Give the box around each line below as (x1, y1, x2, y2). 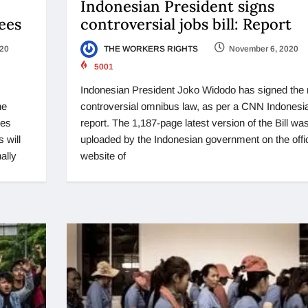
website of (80, 150, 126, 162)
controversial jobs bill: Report (80, 14, 291, 34)
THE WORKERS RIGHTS (101, 44, 198, 54)
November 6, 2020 (228, 44, 298, 54)
